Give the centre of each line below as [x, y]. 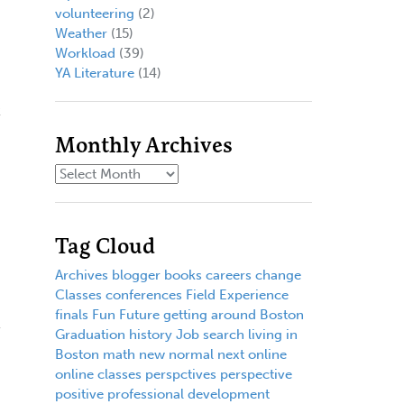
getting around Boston [233, 314]
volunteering [94, 13]
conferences [143, 294]
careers [228, 275]
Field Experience [237, 294]
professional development [188, 394]
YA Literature [94, 73]
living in [272, 334]
